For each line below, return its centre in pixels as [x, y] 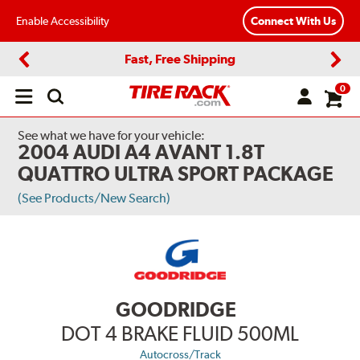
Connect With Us [293, 21]
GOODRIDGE [176, 310]
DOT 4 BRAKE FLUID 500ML [180, 334]
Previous [45, 73]
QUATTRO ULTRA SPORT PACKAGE [176, 174]
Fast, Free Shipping [180, 59]
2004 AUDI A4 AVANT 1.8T [141, 152]
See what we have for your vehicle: [112, 135]
